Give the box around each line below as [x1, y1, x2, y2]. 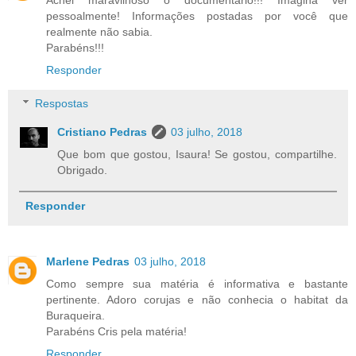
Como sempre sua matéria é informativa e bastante [46, 277, 348, 291]
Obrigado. [57, 164, 108, 176]
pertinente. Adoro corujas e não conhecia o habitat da [46, 293, 348, 307]
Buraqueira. [46, 309, 105, 323]
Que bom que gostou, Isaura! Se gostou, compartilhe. [57, 148, 337, 161]
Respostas [35, 97, 89, 110]
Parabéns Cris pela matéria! [46, 325, 187, 339]
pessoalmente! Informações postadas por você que [46, 10, 348, 23]
